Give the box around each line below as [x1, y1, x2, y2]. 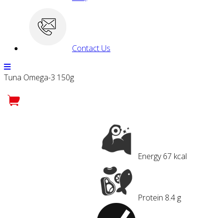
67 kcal [163, 151, 187, 162]
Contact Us [72, 43, 110, 54]
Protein [138, 192, 163, 203]
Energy [138, 151, 161, 162]
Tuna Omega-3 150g [4, 72, 74, 83]
